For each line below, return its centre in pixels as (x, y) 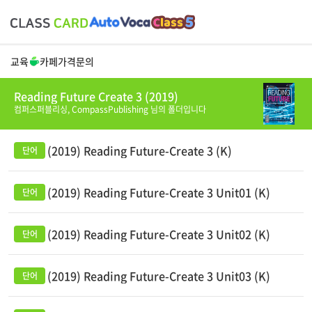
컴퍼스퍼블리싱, (43, 109)
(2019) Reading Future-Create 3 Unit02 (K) (159, 234)
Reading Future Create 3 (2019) (96, 96)
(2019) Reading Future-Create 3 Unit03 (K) (159, 276)
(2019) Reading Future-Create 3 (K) (140, 150)
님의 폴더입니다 (177, 109)
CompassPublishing (110, 109)
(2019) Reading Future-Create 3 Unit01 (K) (159, 192)
